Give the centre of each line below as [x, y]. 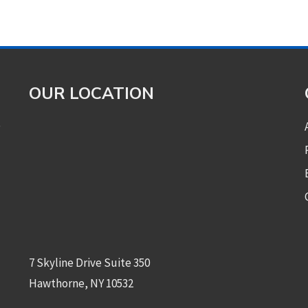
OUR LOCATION [91, 93]
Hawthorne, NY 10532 [81, 283]
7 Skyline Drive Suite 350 [89, 263]
